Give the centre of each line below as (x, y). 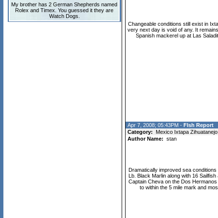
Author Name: (145, 139)
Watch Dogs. (64, 16)
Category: (140, 132)
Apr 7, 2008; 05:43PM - (155, 125)
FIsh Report (198, 125)
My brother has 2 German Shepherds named (64, 4)
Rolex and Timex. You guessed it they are (64, 10)
